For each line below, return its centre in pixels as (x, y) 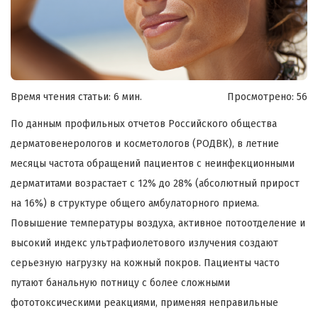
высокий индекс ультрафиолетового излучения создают (144, 243)
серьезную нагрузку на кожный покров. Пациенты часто (145, 263)
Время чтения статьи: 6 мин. (76, 97)
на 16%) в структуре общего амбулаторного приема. (135, 203)
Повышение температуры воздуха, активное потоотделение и (158, 223)
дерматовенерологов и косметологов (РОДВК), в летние (145, 143)
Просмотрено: (261, 97)
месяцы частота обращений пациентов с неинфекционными (153, 163)
